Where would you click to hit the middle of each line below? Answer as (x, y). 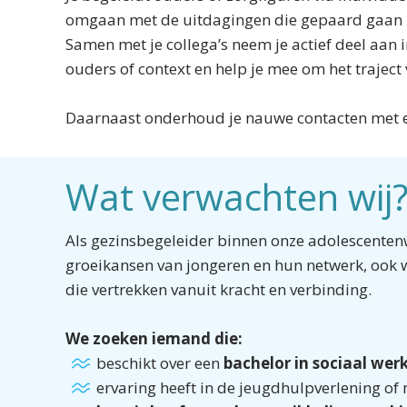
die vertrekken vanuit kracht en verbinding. (218, 289)
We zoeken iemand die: (154, 338)
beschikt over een (160, 363)
